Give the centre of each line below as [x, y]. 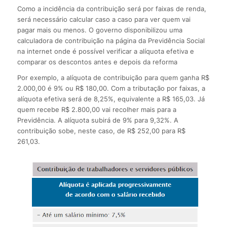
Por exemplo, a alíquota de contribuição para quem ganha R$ [113, 77]
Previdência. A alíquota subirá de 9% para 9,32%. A [98, 120]
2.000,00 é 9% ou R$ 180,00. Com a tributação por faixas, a [111, 88]
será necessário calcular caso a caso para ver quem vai [104, 19]
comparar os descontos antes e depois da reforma [97, 62]
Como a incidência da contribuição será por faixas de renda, [111, 8]
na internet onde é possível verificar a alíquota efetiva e [105, 51]
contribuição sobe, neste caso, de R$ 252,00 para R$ [101, 130]
